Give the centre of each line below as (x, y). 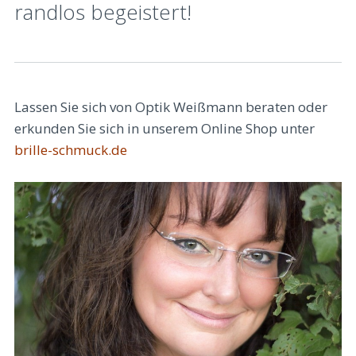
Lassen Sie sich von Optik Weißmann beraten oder (171, 106)
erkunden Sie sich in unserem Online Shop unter (164, 128)
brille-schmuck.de (71, 149)
